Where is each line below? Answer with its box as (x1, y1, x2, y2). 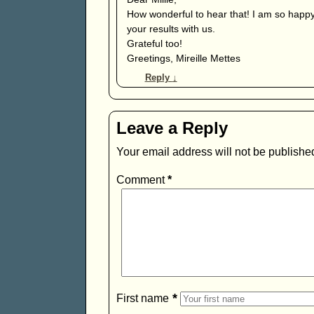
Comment (116, 174, 168, 186)
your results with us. (126, 23, 215, 34)
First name (116, 292, 169, 305)
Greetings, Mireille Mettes (126, 53, 240, 64)
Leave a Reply (116, 118, 228, 138)
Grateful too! (126, 38, 182, 49)
